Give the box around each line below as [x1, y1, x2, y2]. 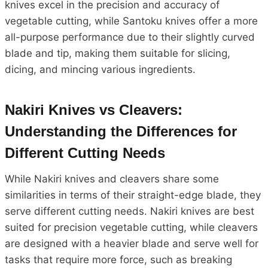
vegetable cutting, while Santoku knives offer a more [5, 14, 258, 27]
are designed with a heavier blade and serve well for [5, 237, 258, 249]
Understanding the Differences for [5, 123, 237, 139]
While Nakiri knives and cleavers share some [5, 172, 219, 185]
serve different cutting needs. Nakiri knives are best [5, 205, 254, 217]
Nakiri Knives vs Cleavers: [5, 101, 182, 118]
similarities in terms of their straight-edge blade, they [5, 188, 261, 201]
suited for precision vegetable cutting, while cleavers [5, 221, 258, 233]
